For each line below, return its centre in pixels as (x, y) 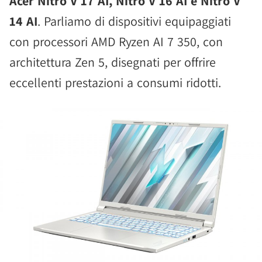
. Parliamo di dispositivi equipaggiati (134, 21)
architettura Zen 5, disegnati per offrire (113, 62)
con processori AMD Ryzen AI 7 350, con (116, 42)
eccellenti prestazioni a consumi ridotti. (115, 82)
